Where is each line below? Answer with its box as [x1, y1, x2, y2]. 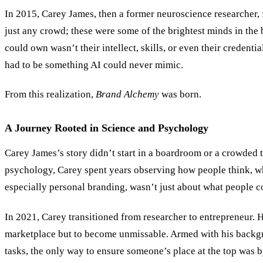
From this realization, [5, 89, 96, 100]
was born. [159, 89, 201, 100]
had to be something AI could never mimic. [5, 59, 183, 70]
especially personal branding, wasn [5, 181, 151, 193]
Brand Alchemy [96, 89, 159, 100]
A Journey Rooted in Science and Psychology [5, 122, 208, 134]
